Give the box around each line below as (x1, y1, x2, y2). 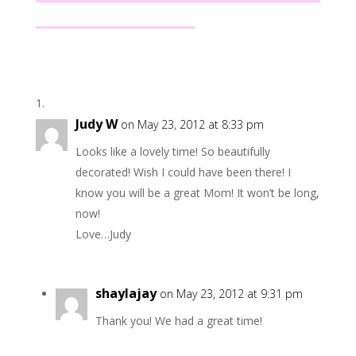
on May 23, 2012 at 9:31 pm (159, 286, 303, 302)
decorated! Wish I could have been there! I (75, 164, 291, 180)
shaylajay (95, 284, 157, 303)
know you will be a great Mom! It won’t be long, (75, 185, 319, 201)
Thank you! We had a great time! (95, 313, 262, 329)
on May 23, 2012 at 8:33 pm (120, 117, 264, 133)
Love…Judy (75, 226, 131, 242)
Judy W (75, 115, 118, 133)
